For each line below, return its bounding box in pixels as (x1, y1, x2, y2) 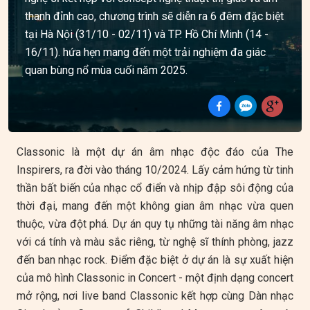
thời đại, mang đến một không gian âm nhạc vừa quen (17, 199, 293, 212)
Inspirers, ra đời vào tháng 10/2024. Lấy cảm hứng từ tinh (17, 163, 293, 176)
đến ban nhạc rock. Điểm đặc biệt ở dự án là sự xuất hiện (17, 253, 293, 266)
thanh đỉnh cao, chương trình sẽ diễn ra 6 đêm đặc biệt (25, 10, 284, 23)
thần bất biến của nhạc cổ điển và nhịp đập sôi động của (17, 181, 293, 194)
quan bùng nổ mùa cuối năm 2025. (25, 64, 188, 77)
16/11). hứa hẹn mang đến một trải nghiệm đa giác (25, 46, 266, 59)
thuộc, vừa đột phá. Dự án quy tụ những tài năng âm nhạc (17, 217, 293, 230)
